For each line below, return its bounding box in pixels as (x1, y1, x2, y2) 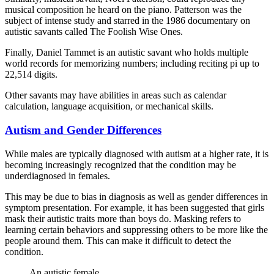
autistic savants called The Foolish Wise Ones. (5, 26, 183, 37)
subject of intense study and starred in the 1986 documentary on (5, 15, 250, 26)
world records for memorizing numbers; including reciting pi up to (5, 58, 259, 69)
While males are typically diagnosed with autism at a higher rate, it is (5, 148, 268, 159)
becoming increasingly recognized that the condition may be (5, 159, 236, 170)
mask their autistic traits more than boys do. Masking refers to (5, 213, 241, 224)
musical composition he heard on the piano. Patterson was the (5, 4, 242, 15)
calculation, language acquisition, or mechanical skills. (5, 101, 213, 112)
